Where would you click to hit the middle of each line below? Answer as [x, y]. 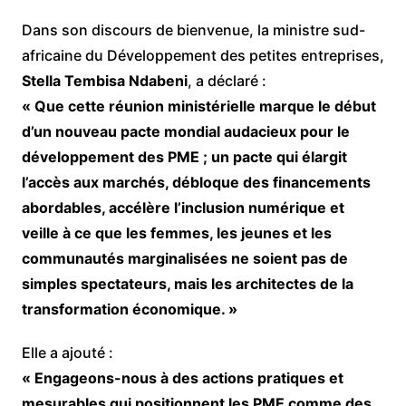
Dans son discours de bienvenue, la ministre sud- [193, 29]
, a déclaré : [227, 80]
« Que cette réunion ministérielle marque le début [198, 106]
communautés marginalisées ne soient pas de [184, 258]
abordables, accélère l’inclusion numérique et [183, 207]
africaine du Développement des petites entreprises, [203, 55]
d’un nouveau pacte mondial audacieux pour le [185, 131]
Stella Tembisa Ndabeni [104, 80]
